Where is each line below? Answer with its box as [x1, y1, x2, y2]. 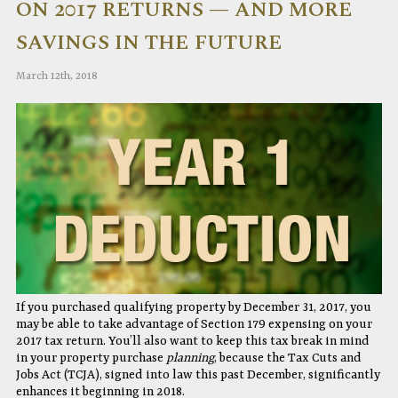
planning [165, 350, 214, 365]
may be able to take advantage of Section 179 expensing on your [15, 316, 372, 331]
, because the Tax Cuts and [213, 350, 362, 365]
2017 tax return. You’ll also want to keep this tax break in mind [15, 333, 370, 348]
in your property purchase [15, 350, 166, 365]
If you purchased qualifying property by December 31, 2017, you [15, 299, 371, 314]
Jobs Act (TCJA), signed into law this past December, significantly [15, 367, 380, 382]
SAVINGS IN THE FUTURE [15, 28, 283, 59]
